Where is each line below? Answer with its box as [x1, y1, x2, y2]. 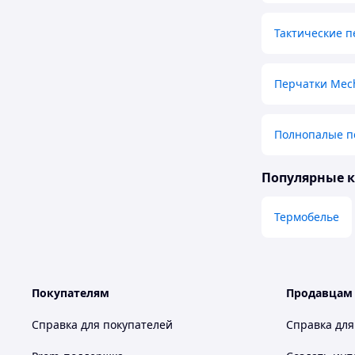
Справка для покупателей [32, 317, 173, 333]
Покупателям [32, 285, 109, 301]
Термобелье [274, 209, 339, 225]
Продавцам [286, 285, 353, 301]
